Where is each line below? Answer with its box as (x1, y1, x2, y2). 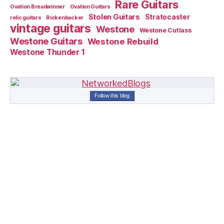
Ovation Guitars (69, 3, 110, 10)
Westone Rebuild (87, 36, 158, 47)
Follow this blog (94, 92, 129, 99)
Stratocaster (144, 13, 190, 21)
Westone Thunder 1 (10, 47, 85, 57)
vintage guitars (10, 21, 91, 36)
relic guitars (10, 14, 41, 21)
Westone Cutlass (139, 26, 191, 34)
